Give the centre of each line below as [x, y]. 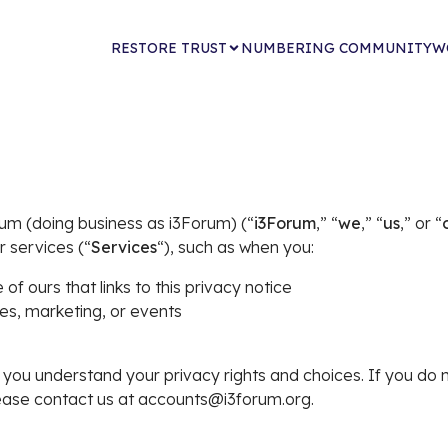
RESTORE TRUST [168, 48]
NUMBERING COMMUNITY [336, 48]
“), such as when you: [235, 247]
